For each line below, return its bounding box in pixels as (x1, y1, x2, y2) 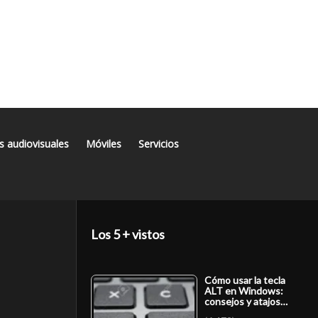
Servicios (138, 137, 182, 150)
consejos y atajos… (204, 295, 287, 307)
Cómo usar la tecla (204, 273, 285, 286)
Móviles (86, 137, 124, 150)
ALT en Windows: (204, 284, 283, 297)
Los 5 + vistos (91, 226, 165, 242)
